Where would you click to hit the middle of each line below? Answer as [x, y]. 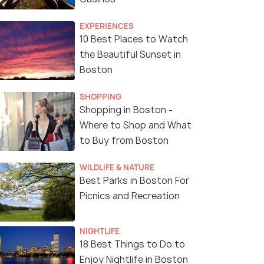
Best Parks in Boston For [134, 181]
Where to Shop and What [136, 126]
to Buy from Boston [124, 141]
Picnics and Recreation [130, 196]
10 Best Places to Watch [134, 39]
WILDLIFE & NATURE [117, 168]
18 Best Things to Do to [132, 245]
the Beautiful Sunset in [130, 55]
